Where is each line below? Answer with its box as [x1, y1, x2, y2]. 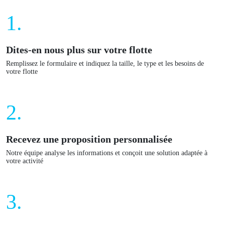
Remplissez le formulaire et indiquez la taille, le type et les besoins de [6, 60, 204, 67]
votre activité [6, 157, 43, 165]
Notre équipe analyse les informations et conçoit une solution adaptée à [6, 149, 207, 157]
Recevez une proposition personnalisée [6, 134, 172, 145]
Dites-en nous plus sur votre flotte [6, 44, 152, 55]
